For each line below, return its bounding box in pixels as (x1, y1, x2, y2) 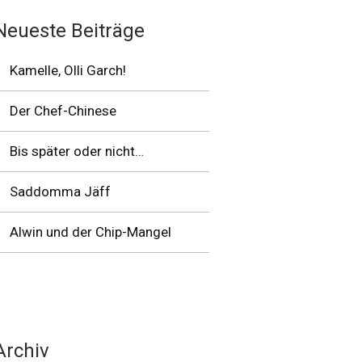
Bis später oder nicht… (10, 143, 144, 159)
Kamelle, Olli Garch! (10, 62, 126, 78)
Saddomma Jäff (10, 183, 111, 200)
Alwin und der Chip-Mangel (10, 224, 171, 240)
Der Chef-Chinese (10, 103, 116, 119)
